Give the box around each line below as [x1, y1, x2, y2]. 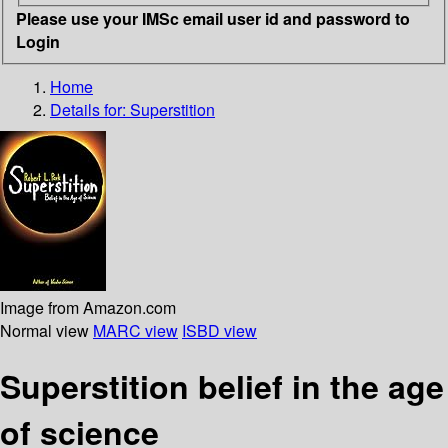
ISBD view [182, 318, 257, 342]
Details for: [50, 97, 130, 121]
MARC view [93, 318, 178, 342]
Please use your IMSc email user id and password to [16, 6, 410, 30]
